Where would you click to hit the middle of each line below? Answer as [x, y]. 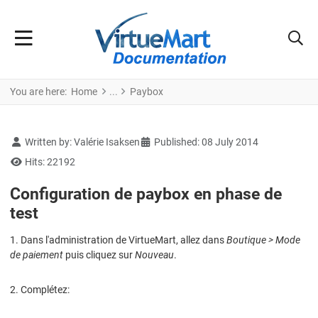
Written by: [48, 142]
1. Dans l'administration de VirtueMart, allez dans [118, 240]
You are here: [40, 91]
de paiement [37, 254]
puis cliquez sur [99, 254]
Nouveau [154, 254]
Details [25, 141]
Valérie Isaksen [106, 142]
